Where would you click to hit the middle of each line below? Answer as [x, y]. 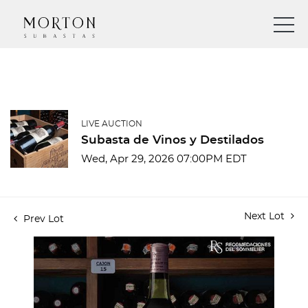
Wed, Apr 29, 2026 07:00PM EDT [164, 159]
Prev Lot [42, 219]
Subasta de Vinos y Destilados [173, 140]
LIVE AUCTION [112, 124]
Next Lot [266, 217]
